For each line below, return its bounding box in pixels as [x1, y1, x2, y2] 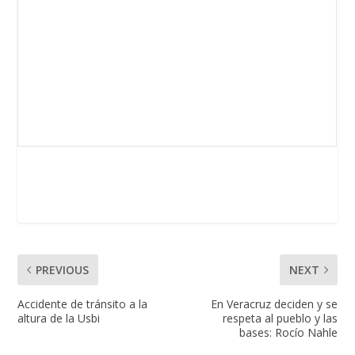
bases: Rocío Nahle [239, 324, 338, 340]
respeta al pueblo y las [222, 310, 338, 326]
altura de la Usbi [17, 310, 101, 326]
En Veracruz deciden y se [210, 296, 338, 311]
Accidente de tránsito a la [17, 296, 148, 311]
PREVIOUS [36, 261, 90, 277]
